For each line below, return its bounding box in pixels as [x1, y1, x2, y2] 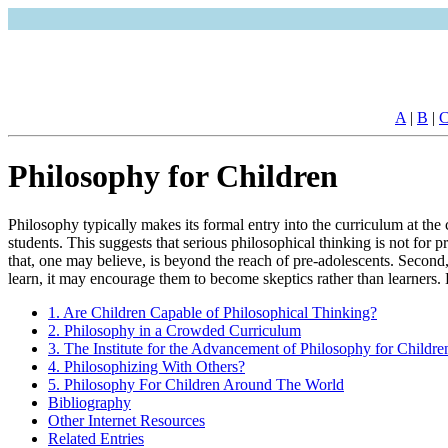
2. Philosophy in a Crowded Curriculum [48, 322, 301, 340]
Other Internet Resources [48, 412, 205, 430]
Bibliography [48, 394, 131, 412]
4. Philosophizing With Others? [48, 358, 245, 376]
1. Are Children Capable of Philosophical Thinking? [48, 304, 377, 322]
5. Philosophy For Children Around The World [48, 376, 344, 394]
